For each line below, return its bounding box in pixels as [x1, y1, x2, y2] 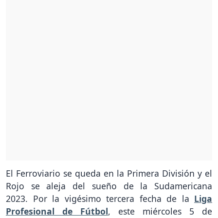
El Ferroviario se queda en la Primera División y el [6, 167, 212, 180]
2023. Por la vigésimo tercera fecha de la [6, 193, 194, 205]
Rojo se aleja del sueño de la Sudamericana [6, 180, 212, 192]
